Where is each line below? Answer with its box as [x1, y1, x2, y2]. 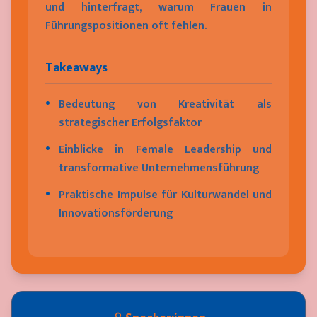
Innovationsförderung [59, 204, 173, 223]
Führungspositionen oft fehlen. [45, 16, 207, 35]
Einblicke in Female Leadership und [59, 140, 272, 159]
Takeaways [45, 57, 108, 79]
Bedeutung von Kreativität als [59, 95, 272, 114]
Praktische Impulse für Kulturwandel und [59, 185, 272, 204]
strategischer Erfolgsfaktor [59, 113, 202, 132]
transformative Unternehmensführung [59, 158, 259, 178]
